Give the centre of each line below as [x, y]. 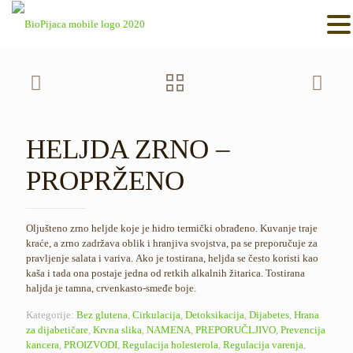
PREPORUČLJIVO [236, 330]
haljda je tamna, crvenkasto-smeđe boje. [111, 288]
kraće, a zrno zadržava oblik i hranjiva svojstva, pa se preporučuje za [172, 243]
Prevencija [303, 330]
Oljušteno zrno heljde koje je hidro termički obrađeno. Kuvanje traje [172, 228]
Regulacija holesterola [170, 345]
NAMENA [169, 330]
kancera [43, 345]
